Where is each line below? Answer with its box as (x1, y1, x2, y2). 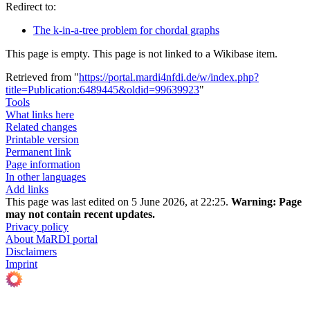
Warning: (231, 195, 276, 208)
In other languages (6, 170, 86, 183)
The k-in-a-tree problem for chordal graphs (33, 24, 219, 36)
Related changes (6, 120, 77, 133)
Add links (6, 183, 48, 195)
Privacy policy (6, 220, 69, 232)
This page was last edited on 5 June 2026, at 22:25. (6, 195, 231, 208)
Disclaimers (6, 245, 57, 257)
